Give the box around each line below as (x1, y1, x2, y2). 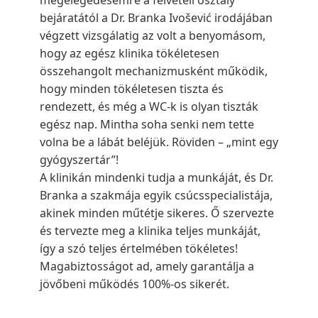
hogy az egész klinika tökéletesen (40, 45, 219, 61)
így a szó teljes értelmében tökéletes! (40, 241, 238, 256)
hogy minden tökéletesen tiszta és (40, 81, 224, 97)
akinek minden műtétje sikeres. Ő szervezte (40, 205, 274, 221)
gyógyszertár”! (40, 152, 119, 168)
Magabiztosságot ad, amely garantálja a (40, 258, 254, 274)
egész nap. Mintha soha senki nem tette (40, 116, 254, 132)
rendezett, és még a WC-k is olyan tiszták (40, 99, 258, 114)
